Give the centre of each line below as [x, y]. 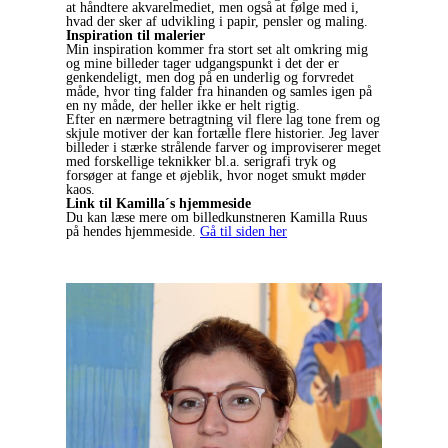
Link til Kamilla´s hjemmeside [158, 203]
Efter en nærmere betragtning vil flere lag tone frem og [223, 119]
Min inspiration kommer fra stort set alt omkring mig [217, 49]
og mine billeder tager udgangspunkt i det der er [202, 63]
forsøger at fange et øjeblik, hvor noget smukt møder [216, 175]
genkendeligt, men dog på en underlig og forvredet [210, 77]
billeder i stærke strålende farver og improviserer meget [223, 147]
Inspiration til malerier [135, 35]
